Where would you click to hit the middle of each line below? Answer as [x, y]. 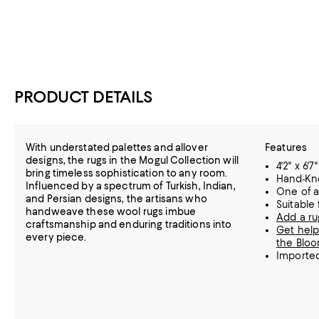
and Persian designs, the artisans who [116, 199]
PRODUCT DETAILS [84, 97]
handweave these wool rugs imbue [111, 211]
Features [286, 147]
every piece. [56, 237]
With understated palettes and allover [117, 147]
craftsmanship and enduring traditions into [129, 224]
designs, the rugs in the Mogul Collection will [132, 160]
